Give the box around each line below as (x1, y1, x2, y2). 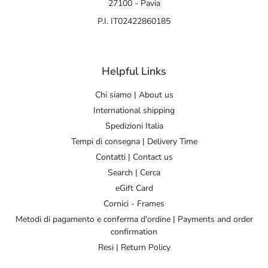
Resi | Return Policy (98, 241, 170, 253)
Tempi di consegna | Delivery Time (71, 135, 197, 147)
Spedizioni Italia (105, 120, 163, 132)
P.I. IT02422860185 (98, 15, 170, 27)
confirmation (111, 226, 157, 237)
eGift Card (115, 182, 153, 194)
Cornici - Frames (103, 197, 165, 209)
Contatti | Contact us (95, 151, 173, 163)
